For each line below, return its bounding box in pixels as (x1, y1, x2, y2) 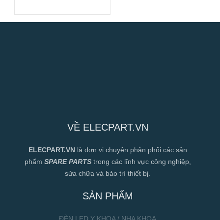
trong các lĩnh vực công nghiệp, (91, 157, 191, 165)
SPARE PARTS (44, 157, 91, 165)
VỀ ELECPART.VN (67, 121, 148, 133)
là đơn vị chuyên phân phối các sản (77, 145, 187, 154)
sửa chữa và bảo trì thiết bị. (65, 169, 150, 177)
